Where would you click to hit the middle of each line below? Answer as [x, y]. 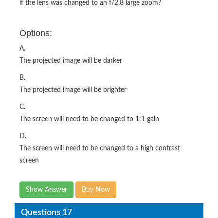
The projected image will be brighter [73, 90]
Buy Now [96, 190]
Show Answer [46, 190]
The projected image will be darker [71, 61]
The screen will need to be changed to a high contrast [100, 148]
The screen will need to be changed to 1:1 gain [89, 119]
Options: [36, 33]
